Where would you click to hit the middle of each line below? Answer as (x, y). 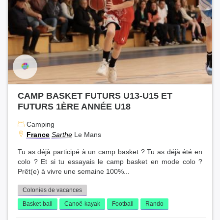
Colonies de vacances (52, 190)
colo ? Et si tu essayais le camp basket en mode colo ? (110, 162)
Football (123, 204)
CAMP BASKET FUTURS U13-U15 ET (95, 95)
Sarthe (62, 134)
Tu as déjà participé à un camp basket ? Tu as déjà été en (110, 152)
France (38, 134)
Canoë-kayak (82, 204)
